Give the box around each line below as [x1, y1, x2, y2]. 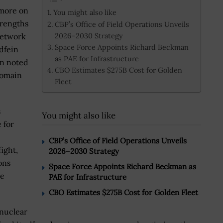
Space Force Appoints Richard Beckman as [49, 162, 196, 172]
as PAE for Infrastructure [54, 53, 139, 63]
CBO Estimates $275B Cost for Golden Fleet [49, 188, 198, 198]
